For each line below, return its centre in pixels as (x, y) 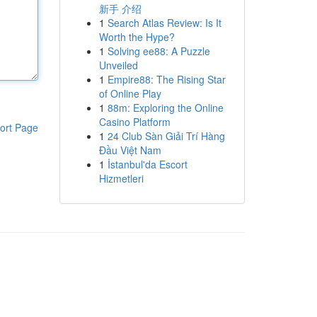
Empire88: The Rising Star (166, 79)
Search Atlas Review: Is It (164, 23)
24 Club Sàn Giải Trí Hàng (166, 136)
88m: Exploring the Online (165, 108)
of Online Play (130, 93)
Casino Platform (134, 122)
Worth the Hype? (137, 37)
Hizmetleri (121, 178)
